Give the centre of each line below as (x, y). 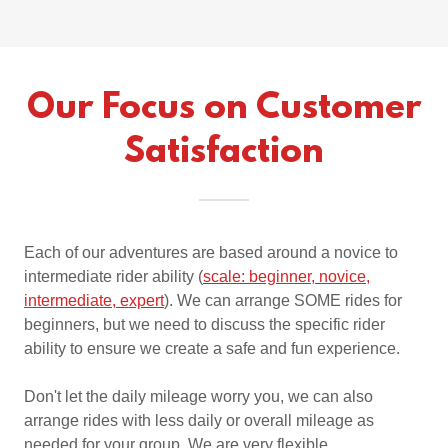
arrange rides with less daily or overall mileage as (199, 420)
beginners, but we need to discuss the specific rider (204, 324)
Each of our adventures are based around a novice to (211, 252)
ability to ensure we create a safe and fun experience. (214, 348)
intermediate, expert (94, 300)
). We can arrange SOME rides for (283, 300)
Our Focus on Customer (224, 109)
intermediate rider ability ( (113, 276)
